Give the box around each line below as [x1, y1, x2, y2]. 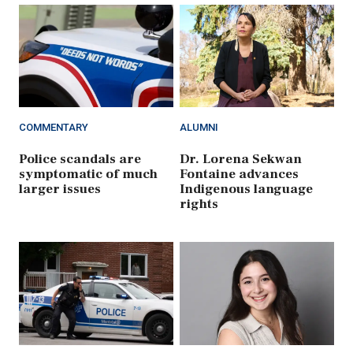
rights [180, 195, 218, 214]
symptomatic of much [19, 165, 158, 184]
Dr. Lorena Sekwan [180, 150, 302, 169]
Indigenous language [180, 180, 313, 199]
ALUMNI [180, 121, 218, 134]
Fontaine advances [180, 165, 299, 184]
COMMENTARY [19, 121, 88, 134]
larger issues [19, 180, 101, 199]
